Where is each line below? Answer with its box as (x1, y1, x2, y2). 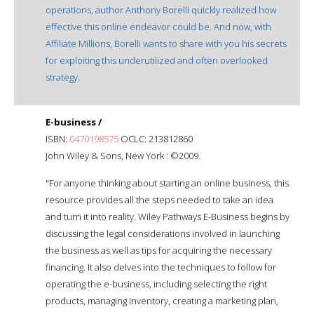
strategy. (46, 70, 80, 83)
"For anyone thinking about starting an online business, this (46, 176, 289, 189)
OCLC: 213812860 (118, 132, 193, 145)
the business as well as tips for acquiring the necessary (46, 243, 272, 257)
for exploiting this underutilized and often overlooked (46, 53, 268, 67)
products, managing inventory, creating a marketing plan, (46, 294, 278, 307)
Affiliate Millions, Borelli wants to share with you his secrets (46, 36, 287, 50)
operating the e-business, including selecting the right (46, 277, 267, 290)
